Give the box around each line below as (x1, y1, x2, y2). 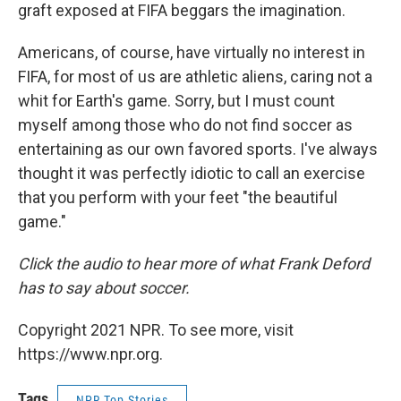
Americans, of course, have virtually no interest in (18, 43, 365, 63)
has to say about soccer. (18, 278, 190, 298)
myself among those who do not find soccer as (18, 115, 353, 135)
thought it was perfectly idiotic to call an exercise (18, 164, 365, 183)
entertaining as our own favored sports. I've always (18, 140, 378, 159)
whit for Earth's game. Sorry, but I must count (18, 91, 335, 111)
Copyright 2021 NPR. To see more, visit (18, 320, 294, 340)
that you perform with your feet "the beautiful (18, 188, 337, 208)
